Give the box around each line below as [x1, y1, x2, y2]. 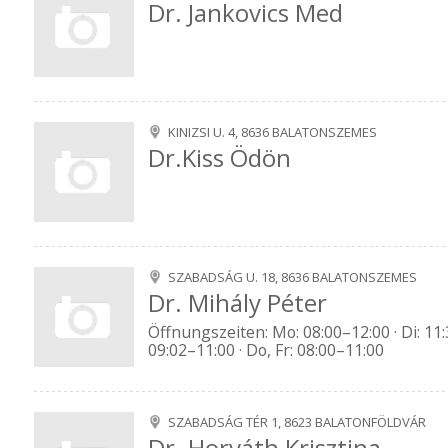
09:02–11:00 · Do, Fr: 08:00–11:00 [148, 339, 384, 362]
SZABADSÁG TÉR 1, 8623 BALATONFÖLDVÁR [168, 413, 426, 431]
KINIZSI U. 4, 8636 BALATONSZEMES [168, 123, 377, 141]
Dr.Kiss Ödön [148, 141, 291, 175]
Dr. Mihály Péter [148, 286, 327, 320]
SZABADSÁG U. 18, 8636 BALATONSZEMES [168, 268, 417, 286]
